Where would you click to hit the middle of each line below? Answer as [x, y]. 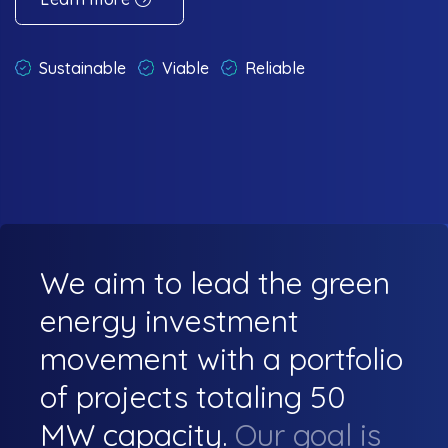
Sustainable [82, 68]
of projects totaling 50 [193, 397]
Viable [185, 68]
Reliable [275, 68]
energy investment [169, 321]
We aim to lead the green [215, 283]
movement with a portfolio [221, 359]
